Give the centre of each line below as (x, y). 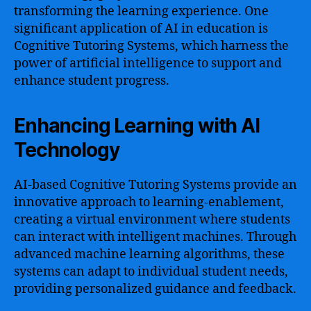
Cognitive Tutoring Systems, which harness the (151, 46)
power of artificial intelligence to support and (148, 63)
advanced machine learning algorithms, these (149, 254)
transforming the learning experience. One (141, 11)
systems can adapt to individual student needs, (151, 271)
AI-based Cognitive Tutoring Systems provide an (155, 185)
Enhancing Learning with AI (137, 125)
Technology (67, 150)
